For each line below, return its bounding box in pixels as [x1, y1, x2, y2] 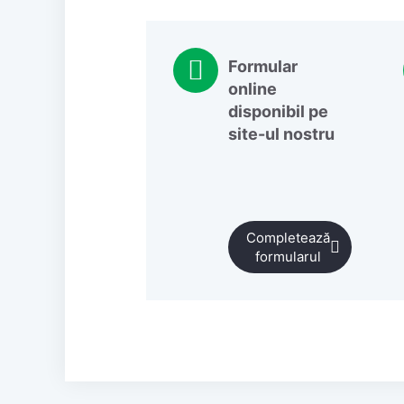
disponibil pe [228, 101, 329, 121]
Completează [246, 228, 331, 246]
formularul [255, 247, 322, 265]
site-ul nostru [228, 124, 335, 143]
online [228, 78, 278, 98]
